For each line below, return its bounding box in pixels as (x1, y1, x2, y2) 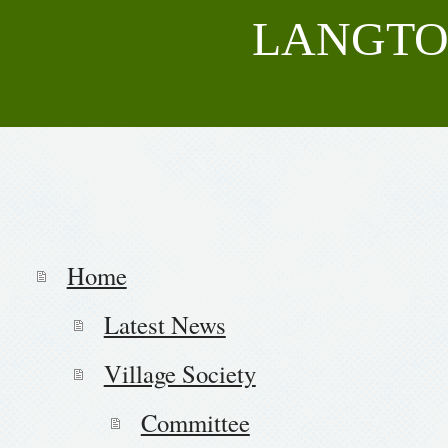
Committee (140, 405, 250, 439)
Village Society (103, 356, 256, 390)
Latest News (103, 307, 226, 341)
